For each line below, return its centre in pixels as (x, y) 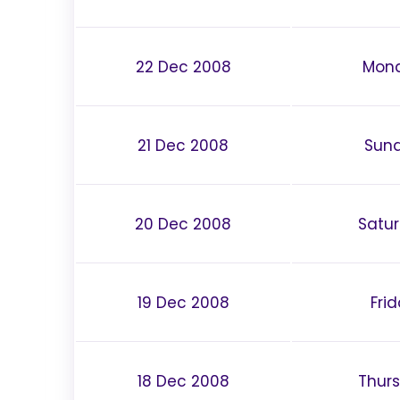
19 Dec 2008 (183, 302)
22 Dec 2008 (183, 67)
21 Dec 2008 (183, 145)
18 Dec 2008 (183, 381)
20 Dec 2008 (183, 224)
